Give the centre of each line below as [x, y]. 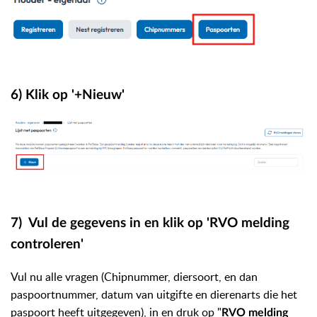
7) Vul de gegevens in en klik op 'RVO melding [150, 224]
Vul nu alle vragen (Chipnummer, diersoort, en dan [134, 276]
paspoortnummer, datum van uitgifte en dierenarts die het [154, 294]
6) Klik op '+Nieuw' [68, 96]
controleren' [47, 245]
